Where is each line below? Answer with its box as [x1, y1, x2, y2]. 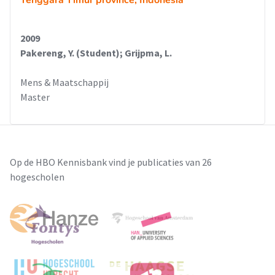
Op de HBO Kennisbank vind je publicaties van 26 [10, 156, 212, 168]
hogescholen [10, 171, 64, 183]
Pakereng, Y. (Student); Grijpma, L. [20, 47, 172, 59]
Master [20, 91, 50, 103]
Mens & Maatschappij [20, 76, 109, 88]
